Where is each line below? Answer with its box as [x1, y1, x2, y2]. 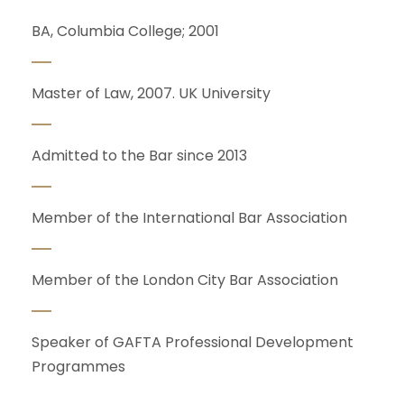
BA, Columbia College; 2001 [32, 20, 219, 41]
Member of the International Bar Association [32, 207, 347, 228]
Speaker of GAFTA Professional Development [32, 331, 353, 353]
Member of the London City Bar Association [32, 269, 338, 290]
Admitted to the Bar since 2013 [32, 144, 247, 166]
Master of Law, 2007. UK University [32, 82, 271, 104]
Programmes [32, 355, 125, 377]
